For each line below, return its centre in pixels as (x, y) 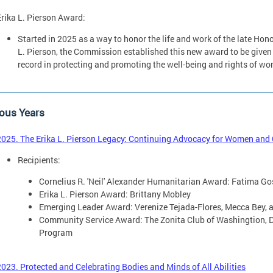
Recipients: (39, 160)
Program (56, 232)
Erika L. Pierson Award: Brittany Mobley (115, 194)
